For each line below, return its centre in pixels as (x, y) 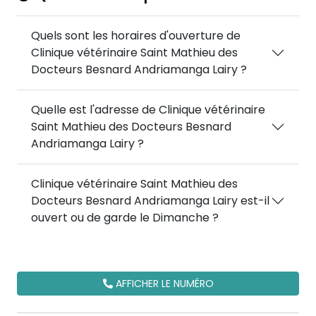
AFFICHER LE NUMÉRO (163, 284)
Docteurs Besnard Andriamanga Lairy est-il (150, 201)
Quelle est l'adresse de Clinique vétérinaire (148, 110)
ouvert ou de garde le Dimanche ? (125, 218)
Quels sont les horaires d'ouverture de (136, 36)
